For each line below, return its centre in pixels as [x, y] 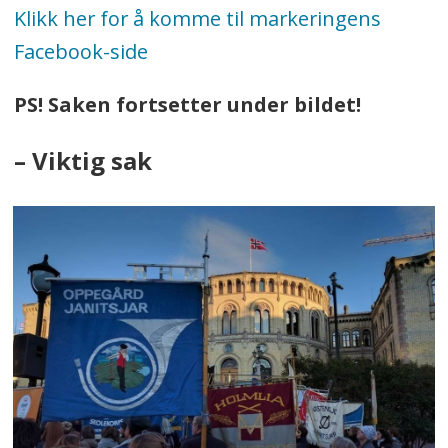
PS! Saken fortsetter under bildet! [187, 105]
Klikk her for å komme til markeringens [197, 19]
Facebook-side [80, 52]
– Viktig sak [82, 160]
